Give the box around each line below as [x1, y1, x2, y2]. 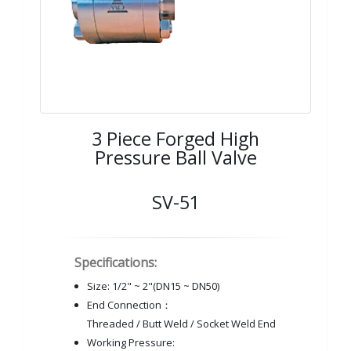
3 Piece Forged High [92, 126, 259, 151]
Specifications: [74, 254, 157, 271]
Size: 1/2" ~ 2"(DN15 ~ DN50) [87, 279, 219, 293]
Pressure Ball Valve [94, 145, 257, 170]
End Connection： [87, 298, 172, 312]
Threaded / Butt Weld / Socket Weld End [87, 317, 276, 331]
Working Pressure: [87, 335, 175, 349]
